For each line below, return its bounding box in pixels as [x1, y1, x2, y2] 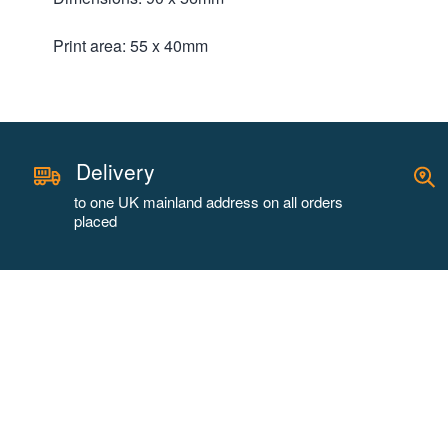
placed [74, 210, 117, 232]
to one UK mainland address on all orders [74, 191, 343, 213]
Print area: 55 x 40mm [53, 33, 209, 57]
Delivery [76, 156, 155, 187]
